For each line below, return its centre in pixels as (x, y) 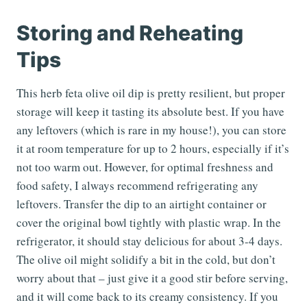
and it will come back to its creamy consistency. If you (147, 297)
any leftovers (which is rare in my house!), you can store (151, 130)
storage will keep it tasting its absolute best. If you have (150, 112)
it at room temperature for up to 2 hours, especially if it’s (153, 149)
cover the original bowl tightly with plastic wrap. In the (149, 223)
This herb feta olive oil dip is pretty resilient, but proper (151, 93)
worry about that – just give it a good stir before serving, (152, 278)
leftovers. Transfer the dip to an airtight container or (142, 204)
